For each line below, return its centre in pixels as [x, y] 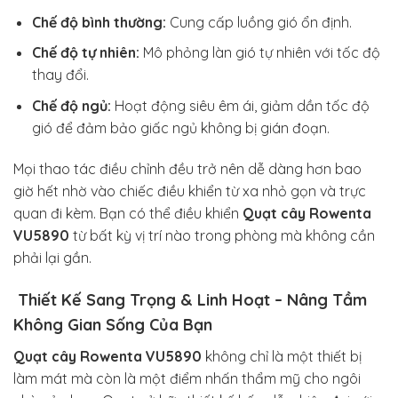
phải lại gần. [52, 257]
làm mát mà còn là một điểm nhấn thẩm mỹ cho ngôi [187, 378]
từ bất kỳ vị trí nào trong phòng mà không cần [222, 235]
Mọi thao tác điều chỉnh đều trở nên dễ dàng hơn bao [187, 168]
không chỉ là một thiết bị [282, 356]
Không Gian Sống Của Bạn [113, 324]
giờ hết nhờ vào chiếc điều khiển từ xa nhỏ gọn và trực [190, 191]
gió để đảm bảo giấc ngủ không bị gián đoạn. [180, 127]
